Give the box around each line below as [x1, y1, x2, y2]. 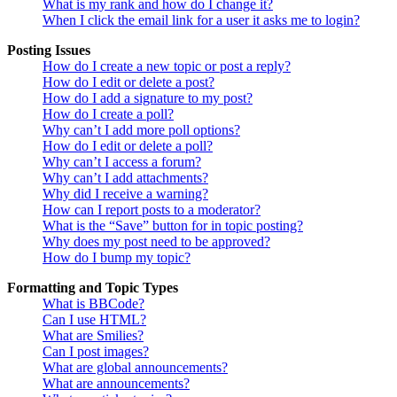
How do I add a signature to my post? [43, 90, 253, 106]
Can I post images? [43, 344, 149, 360]
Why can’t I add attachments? [43, 170, 208, 186]
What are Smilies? [43, 328, 144, 344]
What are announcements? [43, 376, 190, 392]
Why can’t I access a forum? [43, 154, 201, 170]
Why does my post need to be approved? [43, 234, 270, 250]
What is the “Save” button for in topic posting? [43, 218, 303, 234]
